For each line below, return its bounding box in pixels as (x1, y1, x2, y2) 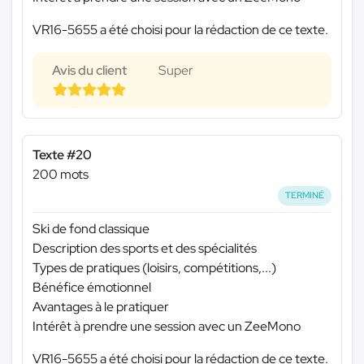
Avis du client (52, 62, 127, 80)
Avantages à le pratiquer (32, 297, 169, 315)
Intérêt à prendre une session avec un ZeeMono (32, 317, 301, 335)
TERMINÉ (285, 189, 325, 201)
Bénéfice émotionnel (32, 278, 151, 296)
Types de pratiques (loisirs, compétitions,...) (32, 258, 276, 276)
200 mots (32, 166, 89, 184)
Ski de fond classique (32, 219, 149, 237)
